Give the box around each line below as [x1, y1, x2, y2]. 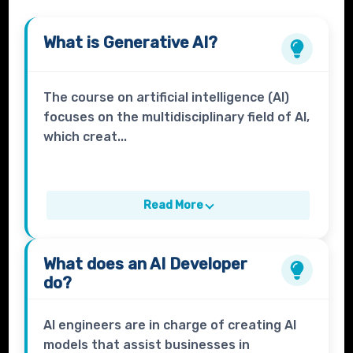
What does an [43, 255, 150, 274]
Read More [143, 199, 203, 213]
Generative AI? [103, 33, 218, 53]
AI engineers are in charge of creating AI [43, 318, 297, 333]
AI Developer [150, 255, 248, 274]
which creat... [43, 129, 128, 145]
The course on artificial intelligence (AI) [43, 90, 290, 106]
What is [43, 33, 104, 53]
